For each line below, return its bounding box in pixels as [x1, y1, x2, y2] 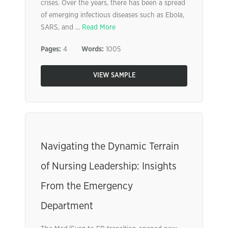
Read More [82, 24, 116, 31]
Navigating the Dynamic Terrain [41, 141, 179, 152]
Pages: [41, 46, 61, 53]
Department [41, 201, 93, 211]
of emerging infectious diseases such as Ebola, [41, 12, 184, 19]
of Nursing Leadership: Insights [41, 161, 177, 172]
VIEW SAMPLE [93, 72, 135, 79]
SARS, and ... [41, 24, 82, 31]
